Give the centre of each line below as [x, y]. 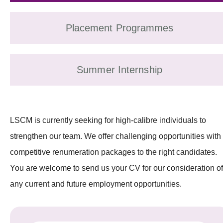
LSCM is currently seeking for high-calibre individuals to [108, 120]
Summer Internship [119, 69]
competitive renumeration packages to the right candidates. [113, 152]
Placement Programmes [119, 28]
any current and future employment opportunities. [96, 184]
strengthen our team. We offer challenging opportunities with [115, 136]
